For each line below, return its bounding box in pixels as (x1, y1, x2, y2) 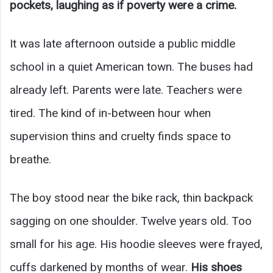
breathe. (10, 152, 51, 166)
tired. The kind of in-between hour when (10, 106, 211, 120)
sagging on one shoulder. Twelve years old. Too (10, 214, 252, 228)
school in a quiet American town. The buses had (10, 60, 253, 74)
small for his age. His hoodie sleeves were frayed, (10, 237, 263, 251)
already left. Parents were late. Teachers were (10, 83, 242, 97)
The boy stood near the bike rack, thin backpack (10, 191, 253, 205)
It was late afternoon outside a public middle (10, 37, 235, 51)
